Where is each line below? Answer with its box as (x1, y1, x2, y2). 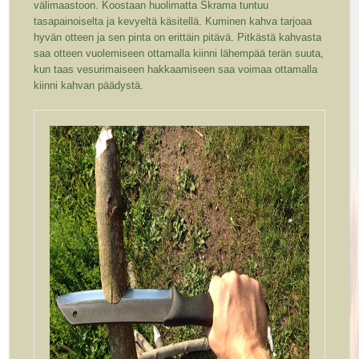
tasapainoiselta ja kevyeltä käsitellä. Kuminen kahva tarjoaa (34, 15, 313, 28)
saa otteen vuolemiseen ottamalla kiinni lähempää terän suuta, (34, 47, 325, 60)
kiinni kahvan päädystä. (34, 79, 144, 92)
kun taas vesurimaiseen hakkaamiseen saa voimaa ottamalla (34, 63, 318, 76)
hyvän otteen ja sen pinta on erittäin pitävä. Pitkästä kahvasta (34, 31, 322, 44)
